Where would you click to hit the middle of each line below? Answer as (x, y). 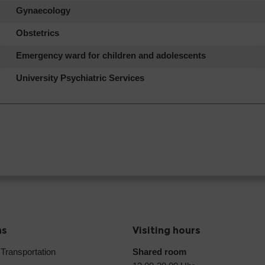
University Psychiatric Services (80, 77)
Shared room (159, 251)
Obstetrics (38, 33)
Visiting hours (167, 230)
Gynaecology (43, 10)
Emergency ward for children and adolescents (111, 55)
